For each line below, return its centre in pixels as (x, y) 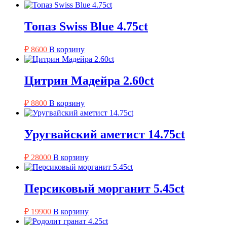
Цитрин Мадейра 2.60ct (89, 80)
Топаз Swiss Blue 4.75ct (86, 26)
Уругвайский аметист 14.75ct (105, 135)
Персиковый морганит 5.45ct (104, 189)
